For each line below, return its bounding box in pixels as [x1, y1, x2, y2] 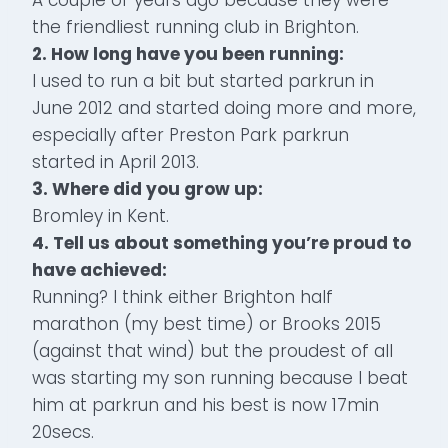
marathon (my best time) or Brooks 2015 [32, 311, 381, 336]
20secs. [32, 419, 94, 444]
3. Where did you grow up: [32, 176, 263, 201]
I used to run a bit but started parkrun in [32, 68, 374, 93]
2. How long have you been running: [32, 41, 344, 66]
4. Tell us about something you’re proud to [32, 230, 411, 255]
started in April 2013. [32, 149, 199, 174]
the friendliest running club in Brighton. [32, 14, 359, 39]
